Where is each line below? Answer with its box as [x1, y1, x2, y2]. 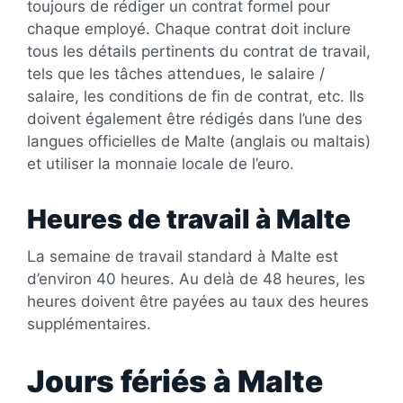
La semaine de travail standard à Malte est [27, 246, 338, 265]
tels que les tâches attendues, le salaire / [27, 64, 325, 83]
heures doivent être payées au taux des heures [27, 291, 369, 310]
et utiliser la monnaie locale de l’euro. [27, 154, 294, 173]
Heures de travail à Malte [27, 202, 351, 235]
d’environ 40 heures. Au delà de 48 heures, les [27, 269, 365, 288]
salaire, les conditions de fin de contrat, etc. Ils [27, 86, 364, 105]
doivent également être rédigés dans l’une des [27, 109, 363, 128]
